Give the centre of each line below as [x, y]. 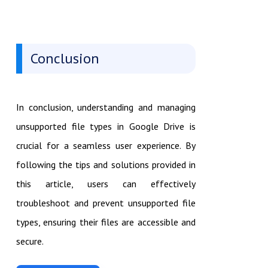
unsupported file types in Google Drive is [106, 127]
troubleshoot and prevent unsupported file [106, 203]
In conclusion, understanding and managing [106, 107]
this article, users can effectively [106, 184]
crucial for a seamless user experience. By [106, 146]
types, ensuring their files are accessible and [106, 222]
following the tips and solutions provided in [106, 165]
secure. [30, 241]
